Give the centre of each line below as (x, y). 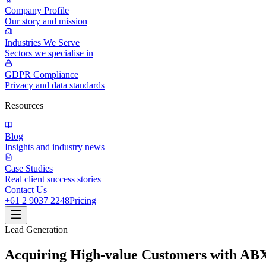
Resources (24, 105)
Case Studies (29, 168)
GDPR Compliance (42, 75)
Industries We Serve (42, 42)
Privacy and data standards (55, 85)
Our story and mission (46, 21)
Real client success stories (53, 179)
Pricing (83, 200)
